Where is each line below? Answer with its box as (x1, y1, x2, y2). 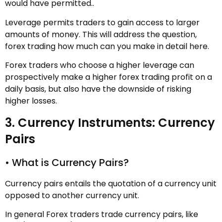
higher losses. (5, 95, 57, 107)
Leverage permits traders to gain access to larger (5, 16, 200, 28)
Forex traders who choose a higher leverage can (5, 59, 194, 71)
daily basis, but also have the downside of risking (5, 83, 191, 95)
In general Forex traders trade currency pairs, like (5, 208, 198, 220)
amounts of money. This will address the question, (5, 28, 197, 40)
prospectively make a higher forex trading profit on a (5, 71, 212, 83)
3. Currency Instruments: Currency (5, 114, 215, 131)
